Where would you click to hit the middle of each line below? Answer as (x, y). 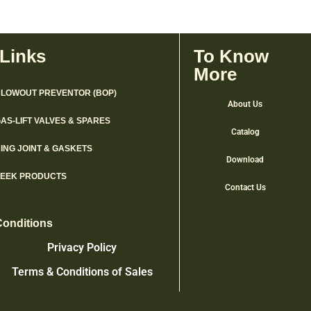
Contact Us (245, 187)
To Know (231, 56)
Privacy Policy (82, 248)
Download (245, 159)
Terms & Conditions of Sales (82, 272)
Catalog (245, 132)
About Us (245, 104)
